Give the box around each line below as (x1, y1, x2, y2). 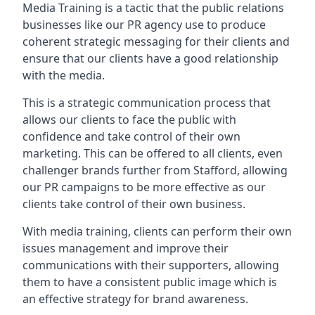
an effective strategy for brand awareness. (22, 291, 248, 307)
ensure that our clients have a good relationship (22, 51, 278, 66)
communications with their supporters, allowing (22, 257, 279, 273)
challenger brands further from (22, 162, 193, 178)
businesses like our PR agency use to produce (22, 17, 266, 32)
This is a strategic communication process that (22, 95, 271, 110)
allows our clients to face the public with (22, 112, 236, 127)
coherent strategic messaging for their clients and (22, 34, 290, 49)
